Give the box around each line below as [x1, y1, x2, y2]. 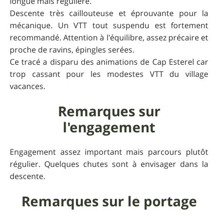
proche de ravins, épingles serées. [10, 44, 134, 55]
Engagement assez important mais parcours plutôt [10, 146, 208, 158]
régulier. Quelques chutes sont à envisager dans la [10, 159, 208, 170]
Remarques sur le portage [21, 192, 197, 211]
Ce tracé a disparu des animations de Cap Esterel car [10, 56, 208, 68]
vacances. [10, 81, 45, 92]
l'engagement [63, 118, 155, 137]
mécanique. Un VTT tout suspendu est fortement [10, 20, 208, 31]
